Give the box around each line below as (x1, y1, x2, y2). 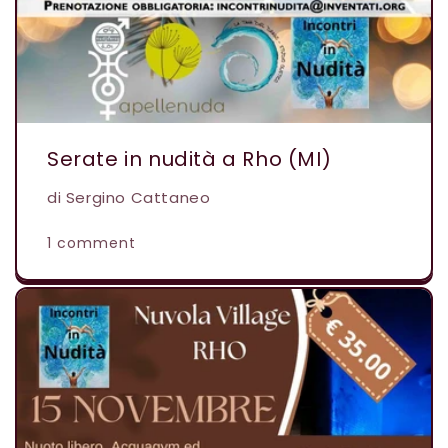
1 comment (47, 232, 136, 253)
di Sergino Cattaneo (47, 186, 211, 208)
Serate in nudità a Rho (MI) (47, 144, 332, 173)
